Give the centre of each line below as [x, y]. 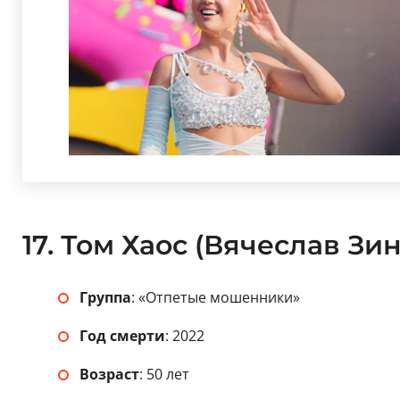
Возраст [109, 375]
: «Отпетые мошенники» [215, 298]
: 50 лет [164, 375]
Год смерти [122, 336]
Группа [105, 298]
